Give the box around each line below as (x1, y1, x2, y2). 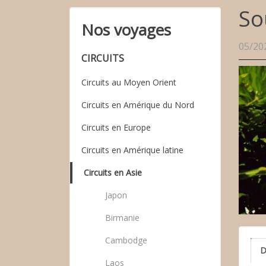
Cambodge (105, 235, 147, 246)
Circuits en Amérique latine (81, 144, 183, 156)
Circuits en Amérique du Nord (81, 99, 194, 110)
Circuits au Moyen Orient (81, 77, 176, 88)
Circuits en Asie (84, 167, 142, 178)
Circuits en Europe (81, 122, 151, 133)
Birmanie (105, 212, 140, 223)
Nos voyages (81, 19, 171, 40)
